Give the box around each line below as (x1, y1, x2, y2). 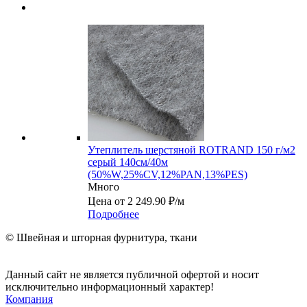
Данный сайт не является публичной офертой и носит (5, 268, 259, 280)
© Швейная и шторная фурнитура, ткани (5, 231, 197, 243)
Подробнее (88, 208, 139, 220)
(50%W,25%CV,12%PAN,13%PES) (88, 168, 247, 180)
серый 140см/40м (88, 156, 168, 168)
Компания (5, 293, 53, 305)
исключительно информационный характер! (5, 280, 214, 293)
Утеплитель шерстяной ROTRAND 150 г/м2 (88, 143, 295, 156)
